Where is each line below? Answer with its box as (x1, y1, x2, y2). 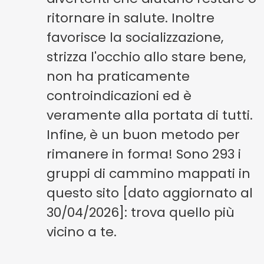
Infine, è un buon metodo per (47, 126, 240, 144)
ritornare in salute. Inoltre (47, 9, 215, 27)
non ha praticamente (47, 67, 190, 85)
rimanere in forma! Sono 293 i (47, 145, 242, 163)
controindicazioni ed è (47, 87, 192, 105)
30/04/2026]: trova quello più (47, 203, 235, 222)
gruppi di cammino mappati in (47, 164, 251, 183)
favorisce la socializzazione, (47, 28, 224, 47)
